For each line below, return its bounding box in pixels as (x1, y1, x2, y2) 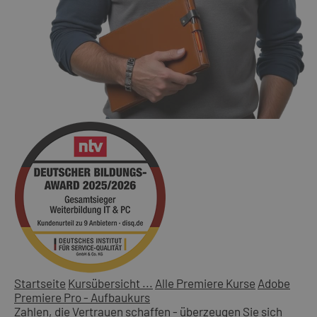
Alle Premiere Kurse (155, 275, 255, 290)
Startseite (14, 275, 66, 290)
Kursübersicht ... (68, 275, 153, 290)
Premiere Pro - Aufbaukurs (14, 289, 150, 304)
